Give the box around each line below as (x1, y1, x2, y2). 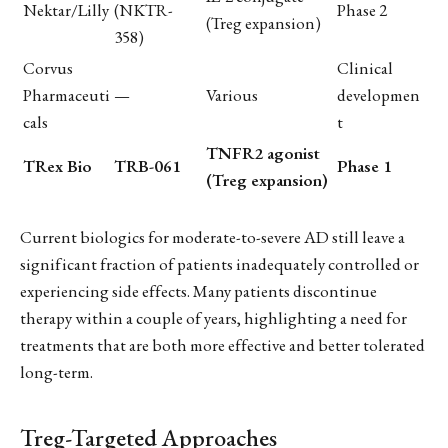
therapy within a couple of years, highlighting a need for (20, 307, 407, 330)
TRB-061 (114, 154, 181, 177)
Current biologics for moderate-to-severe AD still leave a (20, 226, 405, 249)
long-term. (20, 361, 93, 384)
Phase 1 (337, 154, 392, 177)
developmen (337, 83, 420, 106)
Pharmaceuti (23, 83, 110, 106)
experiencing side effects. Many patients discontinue (20, 280, 377, 303)
